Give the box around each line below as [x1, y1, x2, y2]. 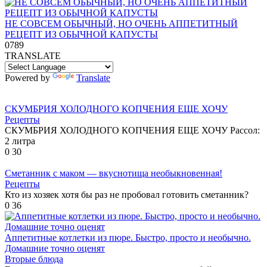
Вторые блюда [5, 253, 63, 264]
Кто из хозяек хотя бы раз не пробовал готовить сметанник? [5, 189, 249, 200]
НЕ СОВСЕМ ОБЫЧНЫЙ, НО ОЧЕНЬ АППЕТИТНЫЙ [5, 18, 238, 29]
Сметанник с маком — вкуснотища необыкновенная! [5, 167, 222, 178]
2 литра [5, 135, 35, 146]
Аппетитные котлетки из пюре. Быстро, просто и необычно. [5, 232, 251, 243]
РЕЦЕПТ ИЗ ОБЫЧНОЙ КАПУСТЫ [5, 29, 158, 39]
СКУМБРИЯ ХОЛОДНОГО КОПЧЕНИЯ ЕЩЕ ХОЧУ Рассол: [5, 125, 260, 135]
